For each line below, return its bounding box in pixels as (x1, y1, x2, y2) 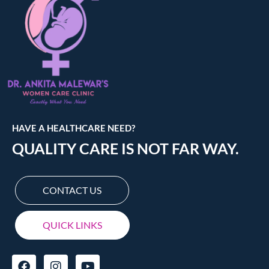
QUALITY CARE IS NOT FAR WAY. (12, 139, 239, 157)
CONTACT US (43, 184, 101, 196)
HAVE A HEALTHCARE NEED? (12, 122, 135, 133)
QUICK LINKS (43, 219, 102, 231)
